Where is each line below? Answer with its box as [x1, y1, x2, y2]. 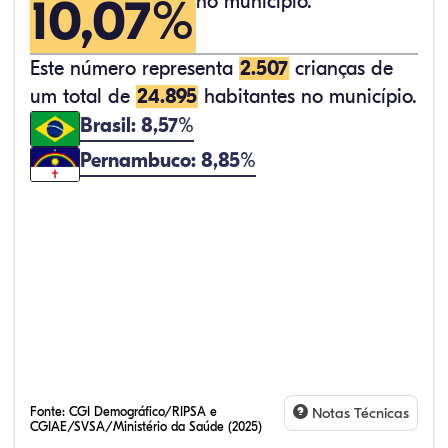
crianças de [289, 57, 393, 80]
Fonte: [30, 404, 69, 419]
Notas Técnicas [308, 404, 409, 422]
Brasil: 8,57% [80, 113, 194, 137]
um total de [30, 85, 136, 108]
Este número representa [30, 57, 239, 80]
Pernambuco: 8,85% [80, 149, 256, 173]
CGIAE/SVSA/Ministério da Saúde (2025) [30, 419, 262, 434]
